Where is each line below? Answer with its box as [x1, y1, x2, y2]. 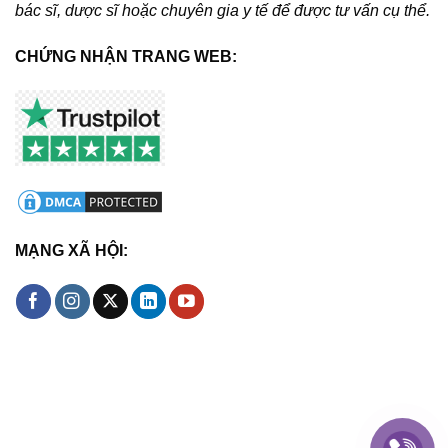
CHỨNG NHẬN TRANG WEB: [14, 48, 237, 65]
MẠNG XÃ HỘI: [14, 241, 128, 259]
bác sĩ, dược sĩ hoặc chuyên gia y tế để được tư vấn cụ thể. [15, 2, 430, 20]
